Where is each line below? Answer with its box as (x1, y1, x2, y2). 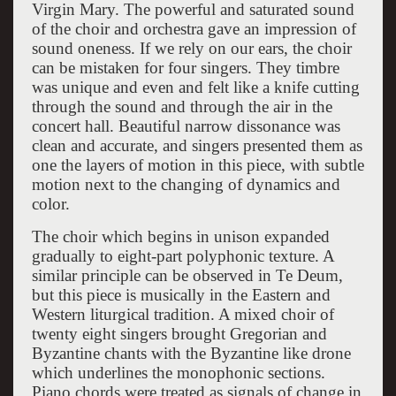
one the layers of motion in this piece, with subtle (31, 155, 364, 174)
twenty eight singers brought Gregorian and (31, 324, 327, 343)
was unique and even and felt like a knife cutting (31, 77, 360, 96)
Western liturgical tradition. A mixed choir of (31, 304, 334, 324)
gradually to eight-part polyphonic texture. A (31, 246, 334, 265)
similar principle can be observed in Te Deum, (31, 265, 343, 285)
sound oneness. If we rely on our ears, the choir (31, 38, 352, 57)
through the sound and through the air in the (31, 96, 332, 116)
